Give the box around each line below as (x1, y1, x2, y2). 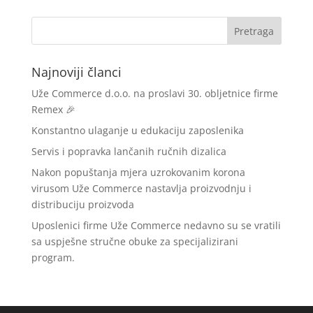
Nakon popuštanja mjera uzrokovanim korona (31, 165, 245, 179)
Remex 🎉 (31, 102, 75, 116)
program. (31, 250, 75, 264)
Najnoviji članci (31, 63, 122, 80)
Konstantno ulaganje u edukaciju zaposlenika (31, 123, 244, 137)
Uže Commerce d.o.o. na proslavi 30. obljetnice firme (31, 86, 278, 100)
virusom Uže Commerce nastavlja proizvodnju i (31, 181, 252, 195)
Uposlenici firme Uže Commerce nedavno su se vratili (31, 218, 281, 232)
